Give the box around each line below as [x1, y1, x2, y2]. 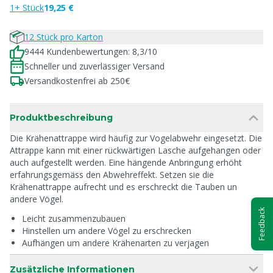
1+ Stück [10, 2, 44, 13]
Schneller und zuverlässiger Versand [24, 60, 165, 72]
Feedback [257, 207, 267, 241]
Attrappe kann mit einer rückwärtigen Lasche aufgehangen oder [10, 144, 261, 156]
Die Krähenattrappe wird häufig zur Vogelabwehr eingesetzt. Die [10, 132, 262, 144]
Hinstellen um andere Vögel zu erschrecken [22, 225, 191, 236]
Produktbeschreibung [10, 112, 113, 123]
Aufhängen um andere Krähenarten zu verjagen [22, 237, 209, 249]
